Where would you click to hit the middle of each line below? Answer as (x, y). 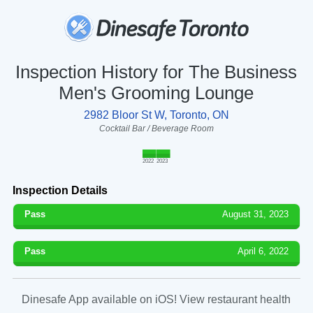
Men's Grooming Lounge (156, 93)
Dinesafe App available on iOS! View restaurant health (156, 299)
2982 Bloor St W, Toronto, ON (156, 115)
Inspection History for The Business (156, 72)
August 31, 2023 (256, 214)
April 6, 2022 (263, 251)
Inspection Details (60, 190)
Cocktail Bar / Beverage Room (156, 128)
